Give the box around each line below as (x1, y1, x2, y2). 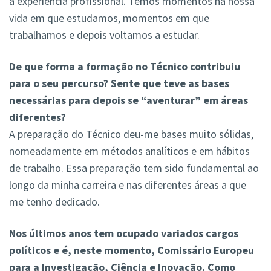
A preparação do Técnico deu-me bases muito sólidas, (9, 127, 253, 142)
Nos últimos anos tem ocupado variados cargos (9, 226, 238, 241)
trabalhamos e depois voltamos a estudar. (9, 28, 200, 42)
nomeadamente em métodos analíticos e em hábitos (9, 144, 250, 158)
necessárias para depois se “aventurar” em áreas (9, 93, 248, 108)
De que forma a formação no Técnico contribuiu (9, 59, 240, 74)
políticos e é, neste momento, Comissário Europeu (9, 243, 254, 258)
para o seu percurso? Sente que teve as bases (9, 76, 229, 91)
